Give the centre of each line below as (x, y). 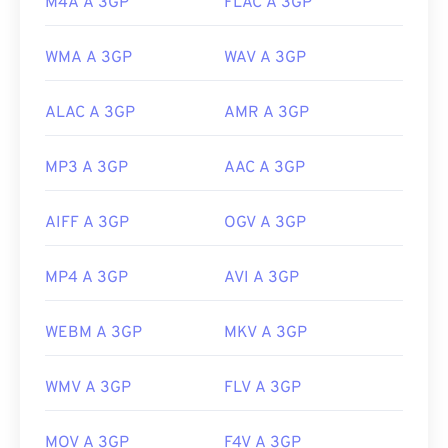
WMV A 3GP (88, 388)
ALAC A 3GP (90, 113)
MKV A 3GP (265, 333)
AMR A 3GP (266, 113)
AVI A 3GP (261, 278)
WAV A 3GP (265, 58)
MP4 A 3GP (86, 278)
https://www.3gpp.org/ (123, 17)
